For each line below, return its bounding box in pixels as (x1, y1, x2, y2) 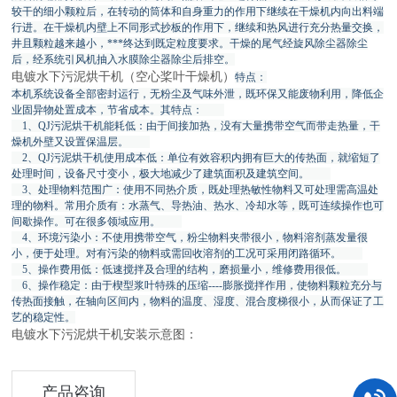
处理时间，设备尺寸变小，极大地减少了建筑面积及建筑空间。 (12, 167, 331, 180)
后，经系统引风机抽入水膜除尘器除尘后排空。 (12, 53, 236, 66)
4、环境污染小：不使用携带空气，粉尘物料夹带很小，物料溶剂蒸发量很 (12, 231, 369, 244)
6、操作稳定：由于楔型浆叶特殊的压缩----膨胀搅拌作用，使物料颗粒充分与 (12, 279, 383, 292)
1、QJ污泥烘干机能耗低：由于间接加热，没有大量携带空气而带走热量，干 (12, 120, 381, 132)
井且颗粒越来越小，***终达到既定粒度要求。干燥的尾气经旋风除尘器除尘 (12, 37, 369, 50)
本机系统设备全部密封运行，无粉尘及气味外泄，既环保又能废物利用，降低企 (12, 88, 385, 100)
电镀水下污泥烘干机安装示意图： (12, 327, 198, 341)
